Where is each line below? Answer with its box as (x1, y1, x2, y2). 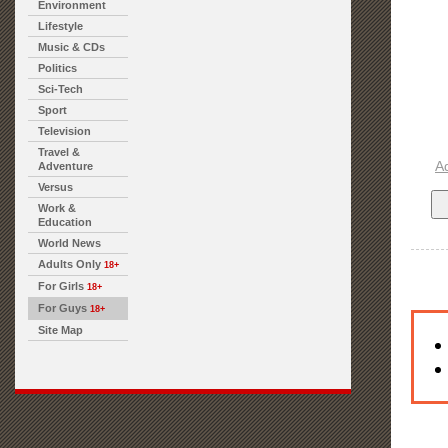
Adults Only (38, 258, 101, 270)
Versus (38, 181, 73, 193)
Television (38, 125, 91, 137)
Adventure (38, 160, 93, 172)
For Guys (38, 302, 87, 314)
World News (38, 237, 101, 249)
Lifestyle (38, 20, 83, 32)
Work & (38, 202, 76, 214)
